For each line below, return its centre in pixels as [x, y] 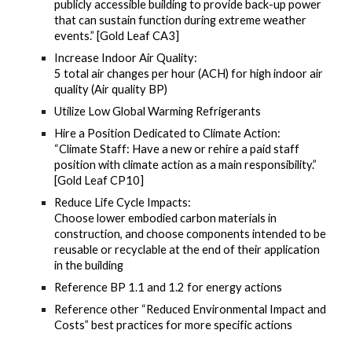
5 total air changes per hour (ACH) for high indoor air [189, 73]
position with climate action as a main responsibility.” [186, 165]
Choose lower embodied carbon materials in [166, 218]
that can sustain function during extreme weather [181, 20]
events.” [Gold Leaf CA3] [117, 36]
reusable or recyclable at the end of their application [187, 249]
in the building [89, 265]
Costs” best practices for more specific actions [174, 325]
